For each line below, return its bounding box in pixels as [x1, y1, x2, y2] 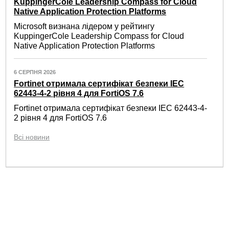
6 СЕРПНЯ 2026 [14, 69, 56, 76]
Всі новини [14, 133, 50, 142]
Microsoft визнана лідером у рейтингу [14, 22, 155, 31]
